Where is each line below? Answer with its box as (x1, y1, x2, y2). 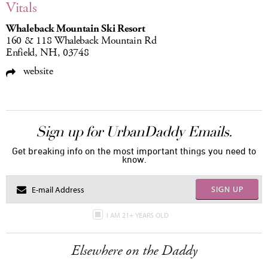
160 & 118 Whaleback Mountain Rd (6, 33, 157, 48)
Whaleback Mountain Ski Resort (6, 22, 145, 36)
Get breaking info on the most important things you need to (12, 145, 256, 157)
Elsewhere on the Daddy (71, 241, 197, 261)
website (20, 64, 53, 79)
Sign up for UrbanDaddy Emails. (36, 123, 232, 141)
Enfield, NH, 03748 (6, 45, 89, 60)
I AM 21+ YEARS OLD (106, 211, 170, 220)
